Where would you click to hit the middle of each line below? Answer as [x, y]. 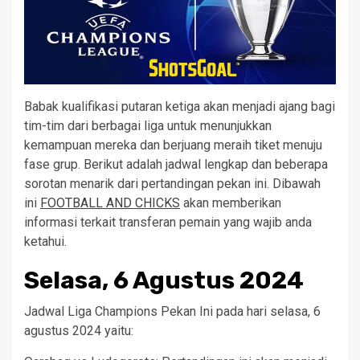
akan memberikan [231, 203]
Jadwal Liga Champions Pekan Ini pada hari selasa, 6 [172, 311]
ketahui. [45, 241]
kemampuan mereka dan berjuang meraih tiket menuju [173, 145]
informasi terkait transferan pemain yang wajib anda [168, 222]
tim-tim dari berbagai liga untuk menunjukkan [148, 126]
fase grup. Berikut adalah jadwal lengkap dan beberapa [176, 164]
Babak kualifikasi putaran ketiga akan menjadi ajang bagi [180, 106]
